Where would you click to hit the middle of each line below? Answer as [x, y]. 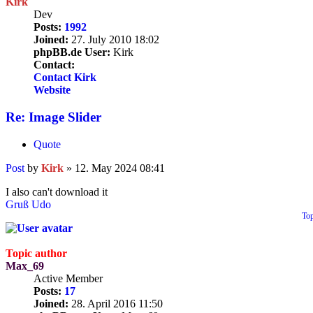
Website [52, 90]
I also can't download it [57, 191]
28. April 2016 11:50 [116, 303]
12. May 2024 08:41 [120, 168]
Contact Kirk [65, 78]
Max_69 [25, 265]
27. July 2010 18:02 [114, 40]
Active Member [68, 278]
